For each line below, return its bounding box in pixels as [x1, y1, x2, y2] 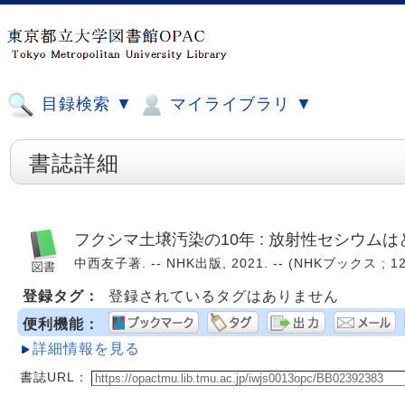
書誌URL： [20, 370, 89, 384]
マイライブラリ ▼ [165, 95, 313, 113]
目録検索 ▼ [36, 95, 133, 113]
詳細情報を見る [33, 341, 140, 356]
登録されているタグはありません [108, 288, 339, 304]
